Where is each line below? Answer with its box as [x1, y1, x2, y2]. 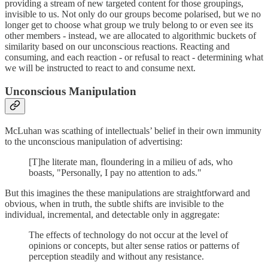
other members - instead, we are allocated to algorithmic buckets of [5, 31, 256, 41]
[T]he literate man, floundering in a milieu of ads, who [29, 156, 233, 167]
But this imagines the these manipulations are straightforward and [5, 187, 250, 198]
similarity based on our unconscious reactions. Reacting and [5, 41, 230, 52]
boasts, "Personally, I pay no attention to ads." [29, 167, 202, 178]
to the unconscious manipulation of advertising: [5, 136, 182, 147]
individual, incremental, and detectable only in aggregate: [5, 209, 220, 220]
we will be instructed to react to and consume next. [5, 63, 196, 74]
